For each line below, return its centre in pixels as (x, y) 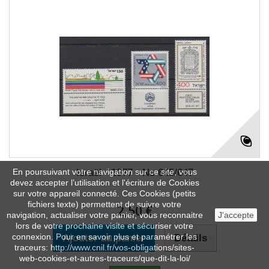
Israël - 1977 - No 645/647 (134, 173)
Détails (190, 238)
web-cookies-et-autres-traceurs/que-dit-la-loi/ (104, 258)
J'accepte (236, 215)
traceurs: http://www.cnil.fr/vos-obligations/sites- (104, 247)
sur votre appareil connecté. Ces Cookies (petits (104, 193)
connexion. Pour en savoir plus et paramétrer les (104, 237)
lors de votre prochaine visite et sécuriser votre (104, 226)
